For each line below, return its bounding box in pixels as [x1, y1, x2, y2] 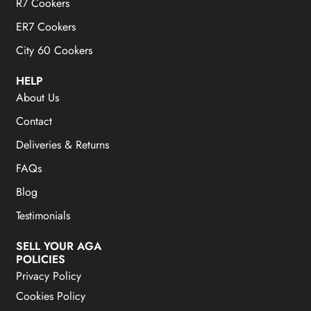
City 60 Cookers [16, 42, 93, 58]
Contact [16, 112, 53, 129]
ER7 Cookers [16, 18, 76, 35]
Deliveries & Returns [16, 136, 110, 153]
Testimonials [16, 207, 71, 224]
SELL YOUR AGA [16, 237, 102, 254]
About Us [16, 89, 60, 106]
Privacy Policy [16, 267, 82, 284]
